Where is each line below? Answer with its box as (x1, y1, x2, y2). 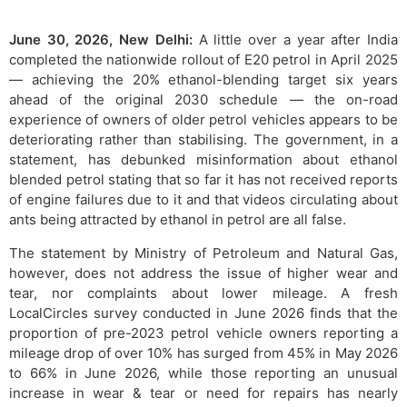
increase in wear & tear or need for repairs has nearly (9, 383, 398, 402)
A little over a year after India (198, 30, 399, 48)
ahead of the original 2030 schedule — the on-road (9, 90, 398, 108)
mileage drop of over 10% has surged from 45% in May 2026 (9, 343, 398, 362)
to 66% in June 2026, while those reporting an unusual (9, 363, 398, 382)
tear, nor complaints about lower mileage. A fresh (9, 283, 398, 302)
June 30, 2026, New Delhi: (9, 30, 199, 48)
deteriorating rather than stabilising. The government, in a (9, 130, 398, 148)
